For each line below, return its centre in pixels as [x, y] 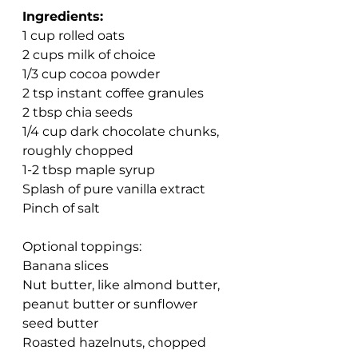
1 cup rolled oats [74, 36]
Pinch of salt [61, 208]
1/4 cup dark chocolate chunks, [122, 131]
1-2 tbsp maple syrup [89, 170]
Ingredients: [63, 16]
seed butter [62, 323]
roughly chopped [78, 151]
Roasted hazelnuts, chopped [114, 342]
